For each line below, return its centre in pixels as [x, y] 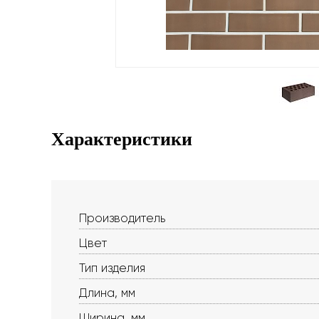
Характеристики [122, 139]
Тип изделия [112, 268]
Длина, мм [107, 293]
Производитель [122, 218]
